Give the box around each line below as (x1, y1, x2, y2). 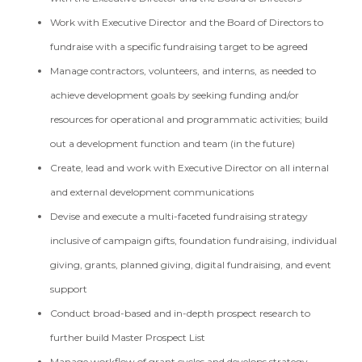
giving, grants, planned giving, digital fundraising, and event (50, 259, 332, 271)
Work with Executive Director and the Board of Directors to (50, 16, 324, 28)
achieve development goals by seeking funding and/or (50, 89, 300, 101)
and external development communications (50, 186, 259, 198)
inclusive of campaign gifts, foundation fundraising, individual (50, 234, 338, 246)
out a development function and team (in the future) (50, 137, 298, 149)
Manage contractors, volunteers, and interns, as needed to (50, 65, 317, 77)
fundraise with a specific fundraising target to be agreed (50, 40, 311, 53)
